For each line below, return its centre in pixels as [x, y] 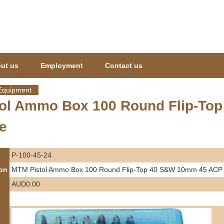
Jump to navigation [112, 6]
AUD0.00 [26, 184]
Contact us [124, 65]
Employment [62, 65]
